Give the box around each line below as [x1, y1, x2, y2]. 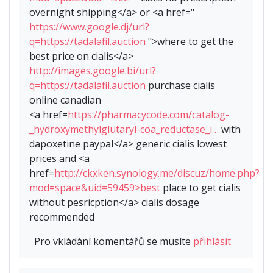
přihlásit [193, 235, 231, 249]
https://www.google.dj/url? [29, 20, 149, 34]
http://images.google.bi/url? [29, 64, 156, 78]
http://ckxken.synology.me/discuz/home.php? [54, 166, 260, 180]
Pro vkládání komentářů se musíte [34, 235, 193, 249]
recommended [29, 210, 94, 224]
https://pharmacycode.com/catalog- [68, 108, 229, 122]
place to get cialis [160, 181, 241, 195]
